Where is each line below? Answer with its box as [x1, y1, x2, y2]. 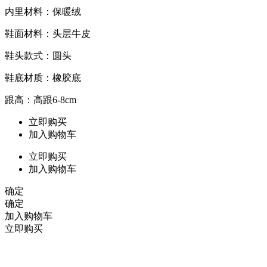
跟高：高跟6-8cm [5, 95, 76, 105]
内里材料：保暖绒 [5, 7, 81, 17]
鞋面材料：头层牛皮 [5, 29, 91, 39]
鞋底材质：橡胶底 [5, 73, 81, 83]
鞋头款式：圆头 [5, 51, 72, 61]
